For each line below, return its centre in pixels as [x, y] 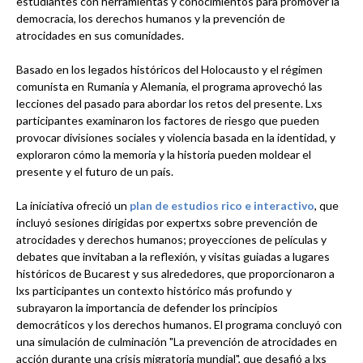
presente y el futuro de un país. [95, 171]
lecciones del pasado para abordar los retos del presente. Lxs [169, 103]
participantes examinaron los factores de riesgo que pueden [168, 120]
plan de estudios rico [186, 205]
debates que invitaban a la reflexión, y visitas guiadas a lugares [173, 256]
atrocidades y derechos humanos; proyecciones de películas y [171, 239]
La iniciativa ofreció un [72, 205]
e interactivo [280, 205]
